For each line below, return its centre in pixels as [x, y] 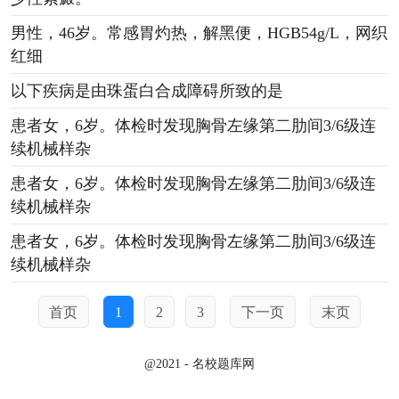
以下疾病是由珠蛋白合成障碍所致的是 [147, 90]
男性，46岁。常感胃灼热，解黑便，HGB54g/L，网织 [199, 33]
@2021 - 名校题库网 [199, 363]
